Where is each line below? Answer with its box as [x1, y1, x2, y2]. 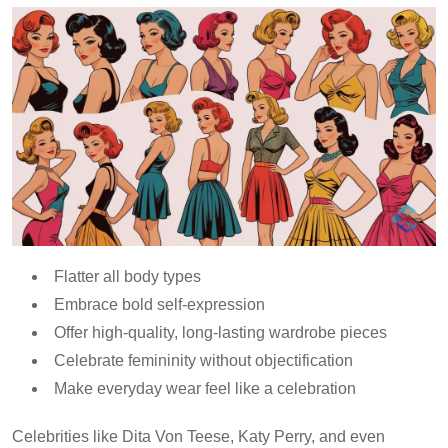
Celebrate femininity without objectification [54, 351, 353, 369]
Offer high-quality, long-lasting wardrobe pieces [54, 323, 387, 341]
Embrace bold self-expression [54, 295, 265, 313]
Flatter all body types [54, 267, 201, 285]
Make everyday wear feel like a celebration [54, 379, 356, 397]
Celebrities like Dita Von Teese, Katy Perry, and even [12, 427, 385, 445]
